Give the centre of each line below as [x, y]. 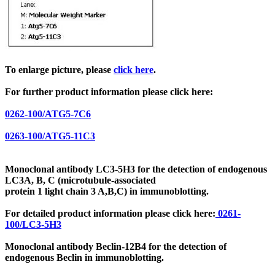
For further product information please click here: [109, 91]
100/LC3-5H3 [33, 224]
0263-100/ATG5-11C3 [50, 136]
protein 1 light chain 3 [51, 191]
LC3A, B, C [31, 180]
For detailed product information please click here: [110, 213]
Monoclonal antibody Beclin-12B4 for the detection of [116, 246]
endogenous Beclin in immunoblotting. [84, 257]
